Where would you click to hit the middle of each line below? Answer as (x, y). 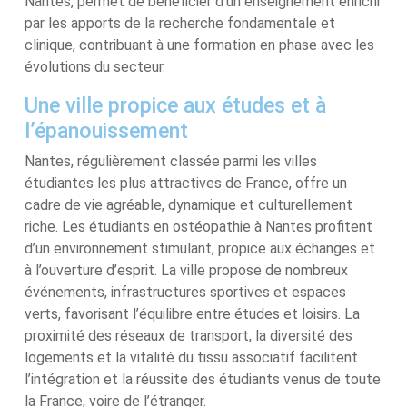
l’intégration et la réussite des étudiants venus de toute (203, 379)
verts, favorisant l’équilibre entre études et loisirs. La (192, 314)
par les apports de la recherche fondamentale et (180, 23)
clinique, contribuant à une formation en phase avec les (199, 45)
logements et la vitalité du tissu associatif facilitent (191, 357)
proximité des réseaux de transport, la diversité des (189, 336)
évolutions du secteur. (95, 67)
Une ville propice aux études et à (175, 105)
